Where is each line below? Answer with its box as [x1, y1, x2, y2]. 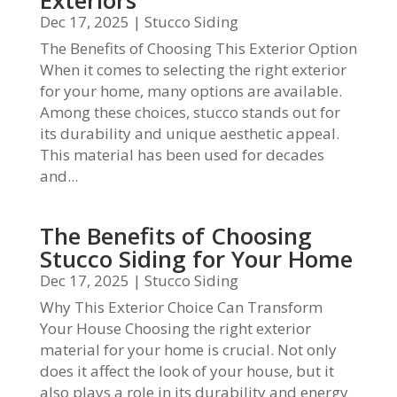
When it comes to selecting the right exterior [39, 59, 346, 80]
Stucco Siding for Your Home [39, 243, 353, 275]
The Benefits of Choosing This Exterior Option [39, 38, 357, 58]
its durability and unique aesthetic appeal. [39, 123, 339, 144]
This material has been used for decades [39, 144, 324, 165]
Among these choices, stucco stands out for [39, 102, 340, 122]
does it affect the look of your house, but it [39, 361, 334, 381]
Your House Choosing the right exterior [39, 318, 311, 339]
